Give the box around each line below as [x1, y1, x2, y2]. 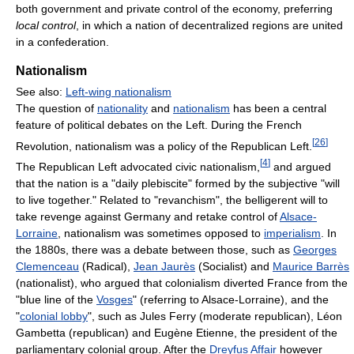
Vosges [96, 293, 133, 307]
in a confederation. [16, 35, 109, 48]
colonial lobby [20, 310, 88, 323]
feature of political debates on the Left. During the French [16, 118, 302, 131]
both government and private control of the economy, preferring [16, 2, 333, 15]
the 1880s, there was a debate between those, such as [16, 243, 293, 257]
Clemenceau [16, 260, 79, 273]
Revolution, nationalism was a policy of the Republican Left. [16, 139, 312, 153]
